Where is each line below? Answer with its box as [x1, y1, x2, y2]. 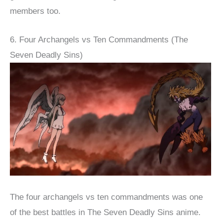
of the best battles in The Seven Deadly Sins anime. [10, 207, 201, 217]
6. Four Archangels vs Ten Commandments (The [10, 35, 188, 44]
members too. [10, 6, 61, 16]
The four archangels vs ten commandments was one [10, 192, 203, 202]
